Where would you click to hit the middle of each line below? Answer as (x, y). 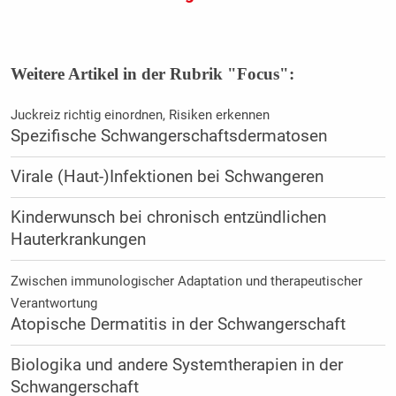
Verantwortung (53, 303)
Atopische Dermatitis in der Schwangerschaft (178, 324)
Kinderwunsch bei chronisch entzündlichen (168, 217)
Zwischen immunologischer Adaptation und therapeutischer (186, 281)
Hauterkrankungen (78, 239)
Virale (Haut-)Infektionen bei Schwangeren (167, 176)
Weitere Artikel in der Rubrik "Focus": (152, 73)
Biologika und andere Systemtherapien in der (176, 365)
